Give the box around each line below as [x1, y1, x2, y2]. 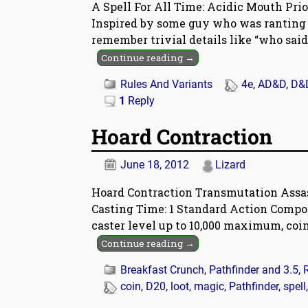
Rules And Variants [120, 78, 212, 91]
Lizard [215, 157, 245, 171]
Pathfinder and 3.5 [209, 263, 298, 276]
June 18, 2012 [120, 157, 189, 171]
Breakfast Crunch [120, 263, 204, 276]
